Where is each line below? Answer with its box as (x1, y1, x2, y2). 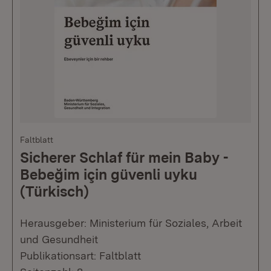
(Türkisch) (20, 183, 89, 201)
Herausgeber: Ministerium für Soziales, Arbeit (20, 217, 242, 230)
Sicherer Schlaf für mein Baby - (20, 149, 228, 167)
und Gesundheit (20, 233, 98, 246)
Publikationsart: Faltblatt (20, 249, 141, 263)
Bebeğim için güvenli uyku (20, 166, 197, 184)
